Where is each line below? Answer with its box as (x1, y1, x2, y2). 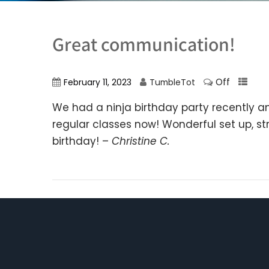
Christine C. (112, 134, 170, 148)
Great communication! (52, 31, 235, 56)
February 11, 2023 (64, 77, 131, 88)
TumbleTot (150, 77, 195, 88)
